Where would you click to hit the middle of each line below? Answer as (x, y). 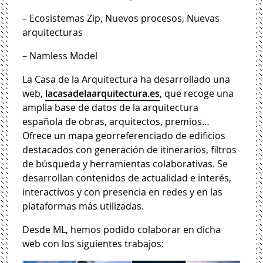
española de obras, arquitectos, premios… (116, 121)
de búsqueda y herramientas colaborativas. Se (125, 163)
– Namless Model (60, 55)
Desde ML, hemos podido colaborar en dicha (122, 229)
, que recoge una (197, 93)
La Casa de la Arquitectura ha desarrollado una (127, 79)
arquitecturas (53, 32)
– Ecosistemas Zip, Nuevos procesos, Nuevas (121, 18)
